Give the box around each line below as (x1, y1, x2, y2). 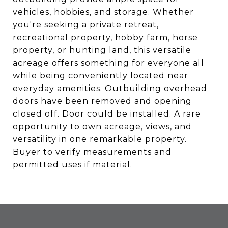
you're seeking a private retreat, (13, 20, 159, 30)
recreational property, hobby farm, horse (13, 33, 198, 42)
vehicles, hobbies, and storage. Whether (13, 7, 194, 17)
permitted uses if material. (13, 160, 132, 169)
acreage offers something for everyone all (13, 58, 204, 68)
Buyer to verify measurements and (13, 147, 172, 157)
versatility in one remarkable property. (13, 134, 187, 144)
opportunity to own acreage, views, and (13, 122, 192, 131)
